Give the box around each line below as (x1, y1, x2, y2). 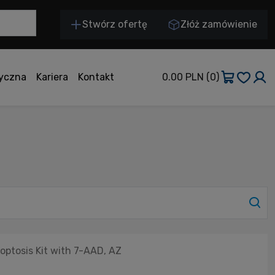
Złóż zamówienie (180, 18, 258, 31)
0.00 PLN (162, 71, 204, 83)
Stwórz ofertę (82, 18, 148, 31)
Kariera (36, 71, 68, 83)
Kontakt (77, 71, 114, 83)
